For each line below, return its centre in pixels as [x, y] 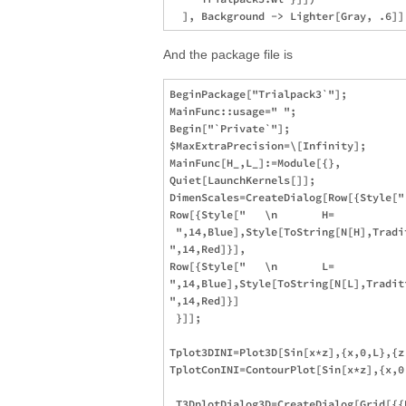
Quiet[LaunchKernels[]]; [242, 180]
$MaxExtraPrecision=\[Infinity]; [268, 145]
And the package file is [228, 54]
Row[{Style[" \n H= [255, 214]
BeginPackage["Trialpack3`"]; [258, 94]
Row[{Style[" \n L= [255, 266]
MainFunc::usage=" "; [233, 111]
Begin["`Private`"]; [230, 128]
